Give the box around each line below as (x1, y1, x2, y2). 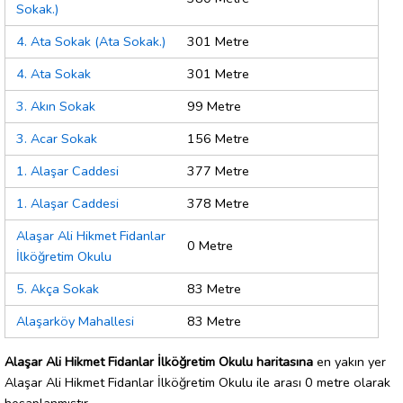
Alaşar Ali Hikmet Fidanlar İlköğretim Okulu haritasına (4, 352, 313, 371)
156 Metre (187, 130, 249, 148)
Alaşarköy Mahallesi (16, 312, 134, 331)
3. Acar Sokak (16, 130, 97, 148)
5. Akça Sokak (16, 280, 99, 299)
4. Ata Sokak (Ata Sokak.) (16, 32, 166, 51)
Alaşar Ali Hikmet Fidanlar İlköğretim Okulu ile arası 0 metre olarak (4, 372, 390, 391)
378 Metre (187, 194, 249, 213)
